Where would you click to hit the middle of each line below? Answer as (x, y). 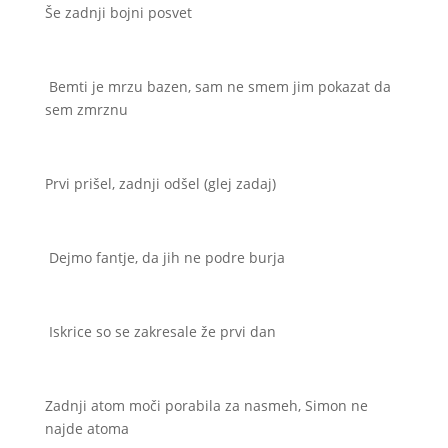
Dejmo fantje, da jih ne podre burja (164, 257)
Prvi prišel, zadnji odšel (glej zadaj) (160, 183)
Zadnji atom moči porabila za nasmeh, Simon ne (206, 405)
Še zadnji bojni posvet (118, 12)
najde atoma (86, 428)
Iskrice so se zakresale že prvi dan (160, 331)
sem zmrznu (86, 109)
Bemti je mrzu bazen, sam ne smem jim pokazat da (217, 86)
